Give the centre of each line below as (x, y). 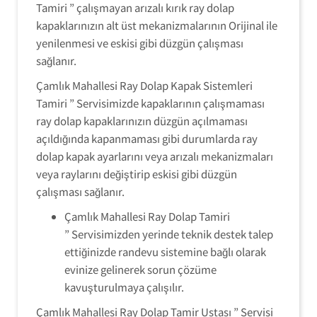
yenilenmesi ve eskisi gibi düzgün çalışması (140, 43)
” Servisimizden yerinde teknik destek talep (169, 234)
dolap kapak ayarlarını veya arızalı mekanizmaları (155, 156)
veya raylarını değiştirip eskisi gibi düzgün (137, 174)
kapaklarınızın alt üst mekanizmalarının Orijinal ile (157, 25)
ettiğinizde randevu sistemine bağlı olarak (165, 252)
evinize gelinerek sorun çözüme (140, 269)
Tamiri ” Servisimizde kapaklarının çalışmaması (150, 103)
